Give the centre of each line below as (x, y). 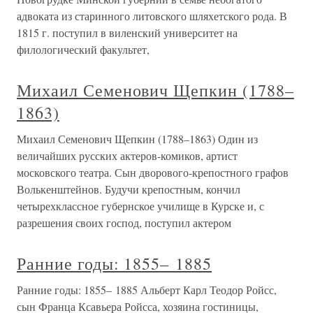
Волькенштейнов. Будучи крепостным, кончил (129, 189)
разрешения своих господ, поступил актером (124, 223)
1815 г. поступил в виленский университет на (127, 33)
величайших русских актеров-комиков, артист (127, 156)
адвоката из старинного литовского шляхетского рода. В (152, 16)
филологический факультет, (83, 50)
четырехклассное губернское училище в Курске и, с (140, 206)
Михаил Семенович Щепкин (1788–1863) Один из (137, 139)
